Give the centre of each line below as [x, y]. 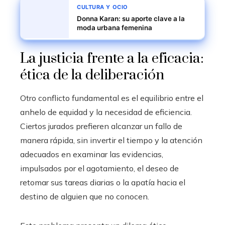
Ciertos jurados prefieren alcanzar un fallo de [101, 126]
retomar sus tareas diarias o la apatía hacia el [103, 182]
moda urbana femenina [115, 28]
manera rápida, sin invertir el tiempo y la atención [111, 140]
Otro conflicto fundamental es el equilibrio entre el [112, 98]
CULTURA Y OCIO [102, 7]
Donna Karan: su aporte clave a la [131, 19]
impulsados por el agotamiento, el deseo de [99, 168]
